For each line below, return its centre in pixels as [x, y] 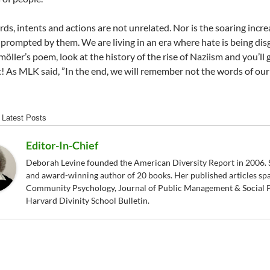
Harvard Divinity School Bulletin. [88, 201]
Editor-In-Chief [62, 146]
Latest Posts [24, 118]
